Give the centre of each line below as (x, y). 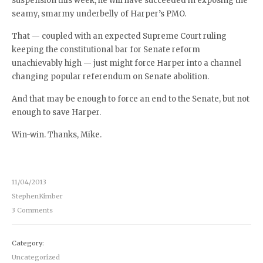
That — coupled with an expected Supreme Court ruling (119, 36)
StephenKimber (37, 196)
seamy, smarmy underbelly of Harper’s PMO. (99, 14)
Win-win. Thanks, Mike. (57, 135)
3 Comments (32, 210)
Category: (28, 243)
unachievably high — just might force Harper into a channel (127, 63)
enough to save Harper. (56, 112)
